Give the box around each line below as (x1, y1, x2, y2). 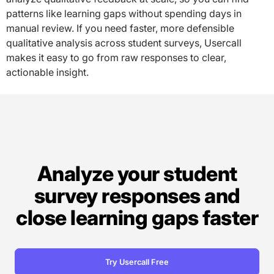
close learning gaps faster (16, 204, 258, 230)
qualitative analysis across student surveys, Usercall (6, 36, 242, 49)
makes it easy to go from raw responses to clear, (6, 51, 226, 64)
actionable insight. (6, 65, 89, 78)
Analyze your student (37, 160, 237, 186)
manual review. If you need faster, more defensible (6, 21, 234, 34)
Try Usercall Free (105, 257, 169, 267)
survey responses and (34, 182, 240, 208)
